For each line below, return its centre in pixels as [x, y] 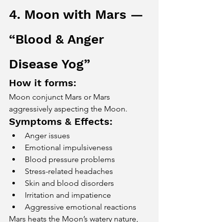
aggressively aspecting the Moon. [68, 109]
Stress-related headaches [69, 171]
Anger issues [47, 136]
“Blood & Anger [58, 39]
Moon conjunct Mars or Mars [60, 97]
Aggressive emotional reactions [81, 207]
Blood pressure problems [70, 159]
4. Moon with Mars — [78, 14]
